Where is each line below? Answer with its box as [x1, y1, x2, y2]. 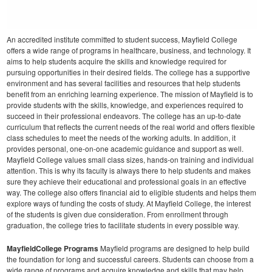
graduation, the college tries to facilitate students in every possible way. [7, 220, 239, 231]
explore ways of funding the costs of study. [7, 198, 146, 209]
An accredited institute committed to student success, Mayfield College [7, 34, 237, 45]
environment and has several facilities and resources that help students [7, 78, 240, 89]
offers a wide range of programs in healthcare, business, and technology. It [7, 45, 251, 56]
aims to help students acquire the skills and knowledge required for [7, 56, 226, 67]
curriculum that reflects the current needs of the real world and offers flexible [7, 121, 255, 132]
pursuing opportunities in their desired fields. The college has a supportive [7, 67, 250, 78]
